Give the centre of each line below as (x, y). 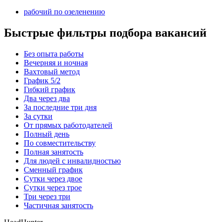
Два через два (47, 98)
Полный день (47, 134)
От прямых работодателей (68, 125)
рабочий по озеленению (64, 12)
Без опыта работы (54, 54)
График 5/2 (42, 80)
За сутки (38, 116)
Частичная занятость (58, 205)
